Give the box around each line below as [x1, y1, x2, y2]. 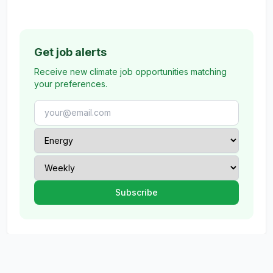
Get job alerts [34, 46, 107, 58]
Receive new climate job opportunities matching [34, 66, 227, 77]
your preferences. [34, 79, 107, 89]
